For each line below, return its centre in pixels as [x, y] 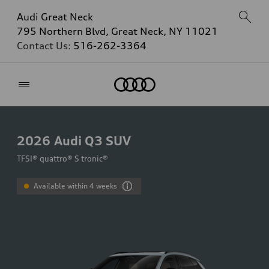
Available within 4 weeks [76, 186]
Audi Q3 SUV [92, 141]
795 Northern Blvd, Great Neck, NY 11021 [117, 31]
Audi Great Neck [55, 17]
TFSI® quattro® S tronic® [62, 159]
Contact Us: [45, 46]
